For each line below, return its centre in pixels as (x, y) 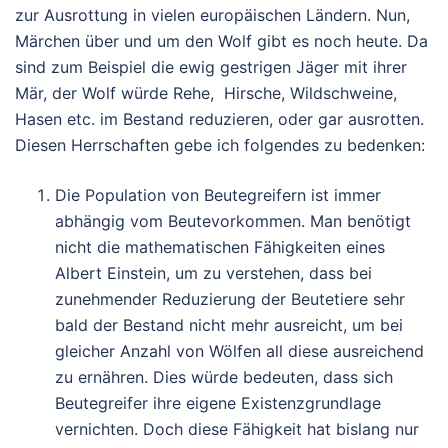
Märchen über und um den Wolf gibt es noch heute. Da (221, 40)
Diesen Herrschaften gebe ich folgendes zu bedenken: (220, 144)
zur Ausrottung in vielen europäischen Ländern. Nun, (212, 14)
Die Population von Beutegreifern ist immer (218, 194)
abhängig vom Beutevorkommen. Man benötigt (233, 220)
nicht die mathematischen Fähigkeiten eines (220, 246)
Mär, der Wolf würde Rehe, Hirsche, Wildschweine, (206, 92)
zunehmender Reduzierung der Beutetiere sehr (230, 298)
